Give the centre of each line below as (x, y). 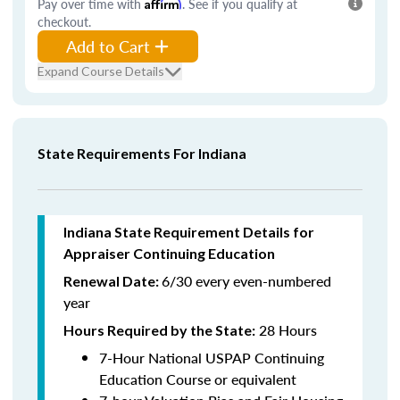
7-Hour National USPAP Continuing (212, 358)
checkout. (64, 21)
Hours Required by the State (158, 330)
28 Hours (286, 330)
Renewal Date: (112, 281)
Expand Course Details (101, 71)
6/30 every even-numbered (246, 281)
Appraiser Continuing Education (169, 253)
